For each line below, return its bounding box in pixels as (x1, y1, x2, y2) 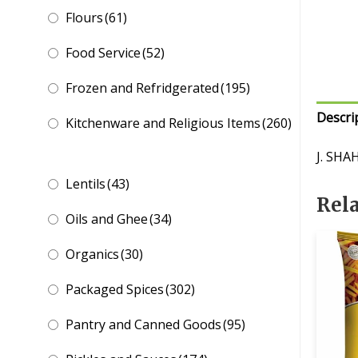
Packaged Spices (66, 280, 164, 299)
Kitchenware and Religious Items (66, 114, 261, 133)
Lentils (66, 175, 105, 193)
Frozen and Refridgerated (66, 79, 219, 97)
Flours (66, 9, 103, 27)
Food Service (66, 44, 141, 62)
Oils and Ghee (66, 210, 148, 229)
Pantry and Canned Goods (66, 316, 221, 334)
